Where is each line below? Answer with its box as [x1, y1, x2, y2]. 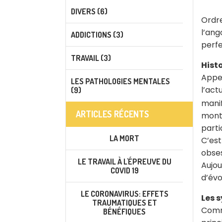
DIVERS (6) [71, 6, 108, 16]
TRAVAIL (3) [71, 53, 111, 63]
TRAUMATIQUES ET [92, 198, 157, 208]
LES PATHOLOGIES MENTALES [71, 76, 170, 86]
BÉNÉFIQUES [103, 207, 146, 217]
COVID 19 [110, 166, 139, 175]
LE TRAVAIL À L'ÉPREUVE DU [77, 157, 171, 166]
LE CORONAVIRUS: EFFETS [80, 189, 168, 199]
